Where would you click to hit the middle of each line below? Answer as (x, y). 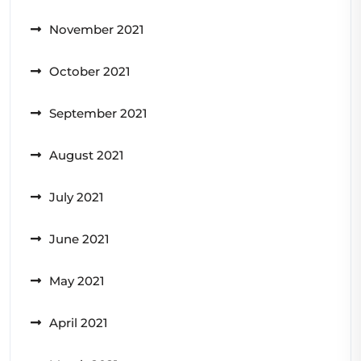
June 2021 (79, 239)
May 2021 (77, 280)
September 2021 (98, 113)
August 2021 (87, 155)
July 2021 (77, 197)
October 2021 (90, 71)
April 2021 (79, 322)
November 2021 (97, 29)
